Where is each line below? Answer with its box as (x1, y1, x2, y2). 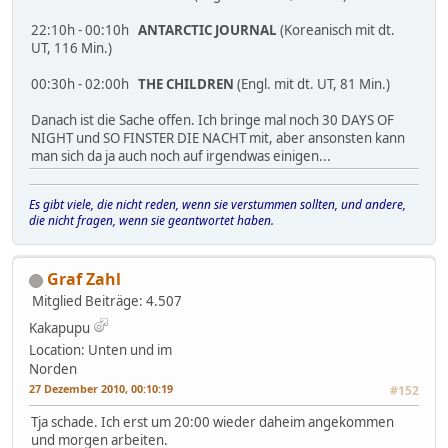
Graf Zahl (47, 268, 121, 291)
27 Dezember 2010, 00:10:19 (29, 381, 173, 397)
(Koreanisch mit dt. (277, 21, 395, 40)
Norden (29, 360, 77, 379)
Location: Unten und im (29, 341, 172, 360)
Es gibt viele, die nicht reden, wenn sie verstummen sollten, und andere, (29, 196, 406, 214)
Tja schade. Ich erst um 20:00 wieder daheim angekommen (31, 413, 394, 432)
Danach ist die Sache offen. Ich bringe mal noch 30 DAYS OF (31, 111, 394, 130)
